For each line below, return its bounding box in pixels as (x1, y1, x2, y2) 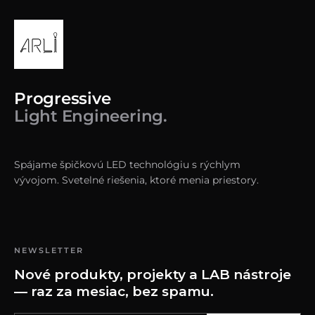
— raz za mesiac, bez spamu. (14, 283, 214, 300)
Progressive (14, 89, 111, 108)
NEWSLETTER (14, 245, 84, 255)
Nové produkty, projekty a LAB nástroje (14, 266, 291, 283)
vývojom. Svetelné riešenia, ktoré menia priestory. (14, 174, 259, 186)
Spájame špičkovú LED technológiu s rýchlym (14, 158, 240, 171)
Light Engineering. (14, 106, 167, 126)
